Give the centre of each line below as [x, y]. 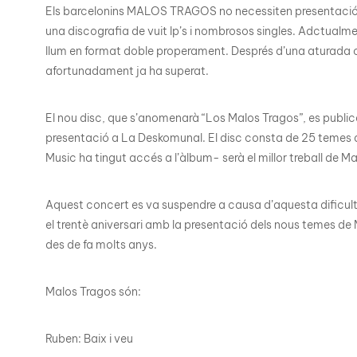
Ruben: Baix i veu [89, 339]
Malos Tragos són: [93, 292]
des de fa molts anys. [101, 245]
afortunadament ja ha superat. [127, 71]
